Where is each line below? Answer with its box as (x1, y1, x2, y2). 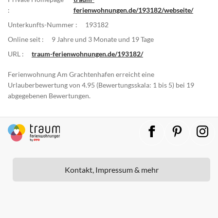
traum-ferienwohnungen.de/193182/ (32, 49, 143, 58)
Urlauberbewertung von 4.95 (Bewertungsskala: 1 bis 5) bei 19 (8, 80, 194, 89)
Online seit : (8, 35, 44, 43)
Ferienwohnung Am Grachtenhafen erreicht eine (8, 70, 154, 78)
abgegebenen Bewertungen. (8, 91, 91, 100)
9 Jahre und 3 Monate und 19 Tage (52, 35, 154, 43)
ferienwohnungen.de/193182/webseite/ (73, 5, 193, 14)
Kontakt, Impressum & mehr (64, 164, 159, 174)
